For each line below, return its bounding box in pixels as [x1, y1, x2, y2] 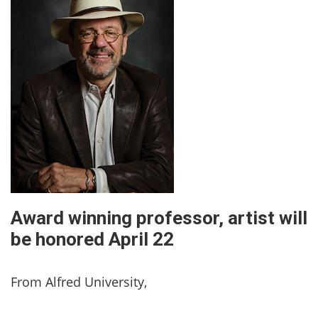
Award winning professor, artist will [11, 207, 307, 229]
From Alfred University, [11, 273, 147, 290]
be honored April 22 [11, 228, 174, 250]
